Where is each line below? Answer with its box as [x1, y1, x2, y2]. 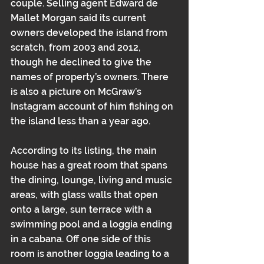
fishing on [129, 101, 176, 112]
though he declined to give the [11, 57, 154, 68]
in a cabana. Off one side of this [11, 233, 153, 245]
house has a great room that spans [11, 160, 170, 171]
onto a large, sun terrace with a [11, 204, 154, 215]
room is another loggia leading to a [11, 248, 171, 259]
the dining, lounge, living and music [11, 174, 174, 186]
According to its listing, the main [11, 145, 159, 156]
